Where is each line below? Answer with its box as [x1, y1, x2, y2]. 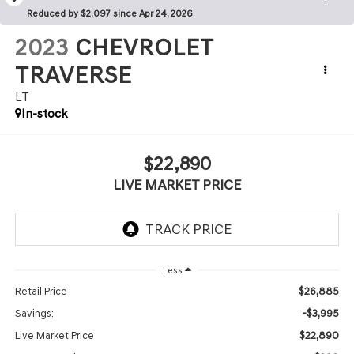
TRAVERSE [14, 61, 132, 90]
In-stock [21, 106, 68, 122]
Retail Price [14, 284, 67, 297]
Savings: [14, 307, 54, 319]
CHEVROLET [74, 33, 213, 62]
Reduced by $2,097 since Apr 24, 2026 [27, 8, 193, 20]
